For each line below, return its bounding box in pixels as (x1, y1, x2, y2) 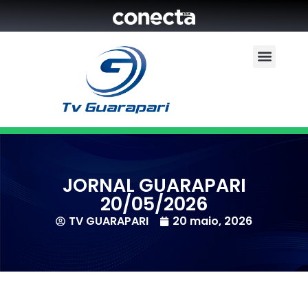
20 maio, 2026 (173, 212, 252, 229)
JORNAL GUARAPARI (62, 172, 246, 198)
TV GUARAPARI (69, 212, 148, 229)
